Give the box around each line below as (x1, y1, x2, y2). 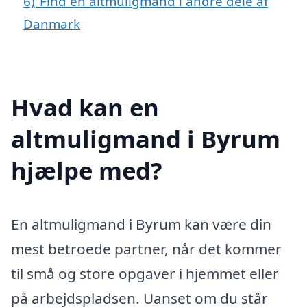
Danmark (23, 15, 80, 33)
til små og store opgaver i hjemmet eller (11, 263, 279, 283)
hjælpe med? (11, 153, 162, 186)
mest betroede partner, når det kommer (11, 238, 282, 258)
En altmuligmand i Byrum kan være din (11, 214, 271, 234)
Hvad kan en (11, 90, 159, 123)
